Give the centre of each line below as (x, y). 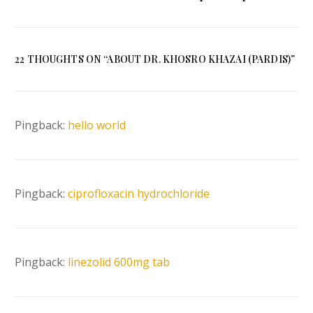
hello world (97, 125)
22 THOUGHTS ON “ (61, 59)
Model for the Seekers (239, 10)
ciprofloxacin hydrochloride (139, 193)
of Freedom (267, 27)
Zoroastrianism (57, 10)
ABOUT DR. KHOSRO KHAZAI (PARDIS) (199, 59)
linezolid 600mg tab (119, 262)
